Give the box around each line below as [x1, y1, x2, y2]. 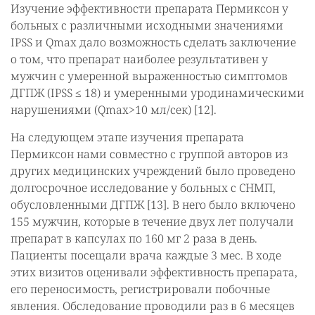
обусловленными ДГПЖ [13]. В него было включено [11, 197, 295, 212]
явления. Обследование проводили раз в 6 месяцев [11, 298, 295, 314]
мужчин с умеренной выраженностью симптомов [11, 68, 288, 84]
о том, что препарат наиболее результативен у [11, 51, 268, 67]
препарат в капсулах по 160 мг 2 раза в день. [11, 231, 257, 246]
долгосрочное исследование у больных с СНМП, [11, 180, 276, 195]
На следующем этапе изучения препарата [11, 129, 244, 145]
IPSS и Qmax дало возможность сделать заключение [11, 34, 296, 50]
